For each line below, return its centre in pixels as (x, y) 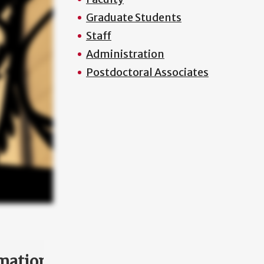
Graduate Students (133, 17)
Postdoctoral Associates (147, 72)
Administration (125, 54)
